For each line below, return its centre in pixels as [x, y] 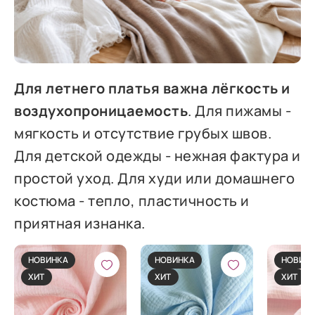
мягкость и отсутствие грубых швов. [143, 133]
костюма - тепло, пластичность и [132, 200]
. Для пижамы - [240, 110]
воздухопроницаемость [101, 110]
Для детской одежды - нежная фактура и [157, 155]
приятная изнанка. [80, 223]
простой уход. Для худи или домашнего [155, 178]
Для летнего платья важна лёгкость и [152, 88]
